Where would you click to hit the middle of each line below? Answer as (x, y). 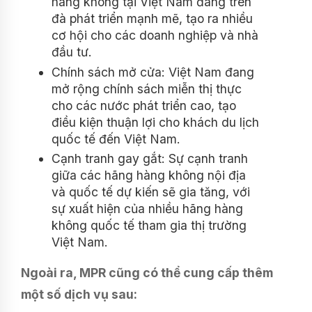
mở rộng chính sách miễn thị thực (147, 88)
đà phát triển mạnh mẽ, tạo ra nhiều (152, 19)
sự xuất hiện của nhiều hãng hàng (147, 209)
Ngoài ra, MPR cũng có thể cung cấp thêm (147, 273)
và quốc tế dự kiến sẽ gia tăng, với (151, 192)
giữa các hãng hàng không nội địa (149, 175)
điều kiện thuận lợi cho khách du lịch (155, 122)
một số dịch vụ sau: (79, 295)
